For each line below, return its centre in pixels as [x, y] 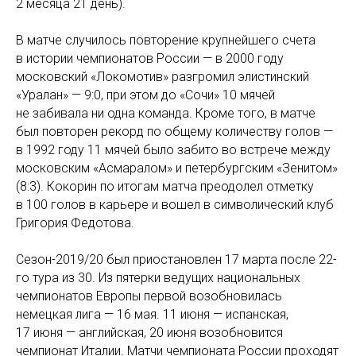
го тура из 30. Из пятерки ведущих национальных [158, 278]
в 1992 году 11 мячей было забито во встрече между [173, 150]
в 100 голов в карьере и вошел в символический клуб [175, 205]
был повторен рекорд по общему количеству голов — [174, 132]
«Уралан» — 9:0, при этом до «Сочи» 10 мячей [145, 95]
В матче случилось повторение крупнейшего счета [166, 40]
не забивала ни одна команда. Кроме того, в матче [166, 113]
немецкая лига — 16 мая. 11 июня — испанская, [152, 314]
